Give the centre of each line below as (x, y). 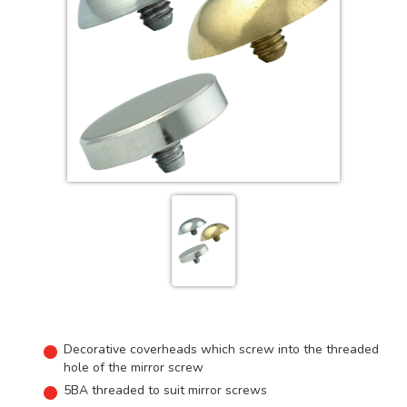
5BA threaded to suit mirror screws (165, 390)
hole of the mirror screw (134, 367)
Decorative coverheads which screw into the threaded (221, 349)
